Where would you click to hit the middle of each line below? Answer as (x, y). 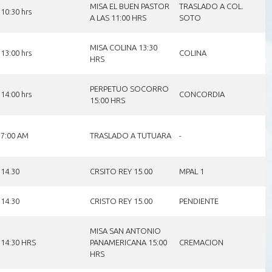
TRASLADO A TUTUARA (130, 135)
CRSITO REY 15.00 (121, 171)
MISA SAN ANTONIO (125, 230)
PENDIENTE (199, 201)
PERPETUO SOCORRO (129, 88)
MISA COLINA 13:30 (123, 47)
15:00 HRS (107, 100)
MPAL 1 (191, 171)
